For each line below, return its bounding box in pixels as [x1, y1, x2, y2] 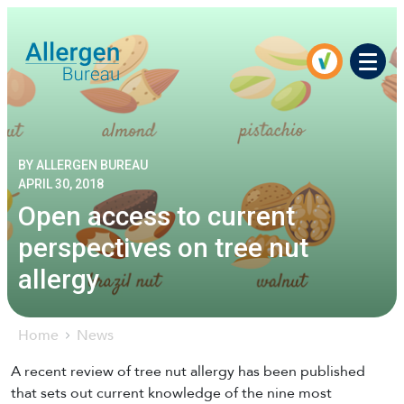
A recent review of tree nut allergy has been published [11, 362, 365, 381]
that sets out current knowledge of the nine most [11, 383, 332, 402]
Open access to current [18, 201, 295, 232]
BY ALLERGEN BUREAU [18, 158, 148, 172]
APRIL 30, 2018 [18, 177, 104, 191]
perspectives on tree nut [18, 233, 308, 263]
